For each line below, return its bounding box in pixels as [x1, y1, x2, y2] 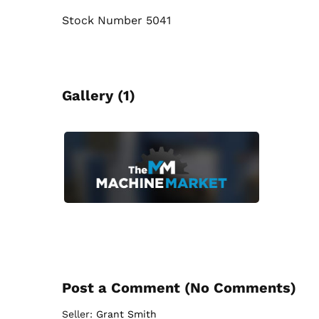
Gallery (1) [62, 86, 135, 104]
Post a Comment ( [62, 278, 190, 296]
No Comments [190, 278, 291, 296]
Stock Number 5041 [62, 13, 171, 27]
